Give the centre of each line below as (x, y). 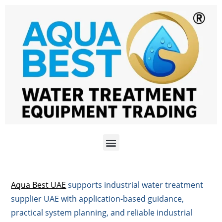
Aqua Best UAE (39, 185)
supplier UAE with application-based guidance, (98, 199)
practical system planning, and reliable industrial (102, 213)
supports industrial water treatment (135, 185)
